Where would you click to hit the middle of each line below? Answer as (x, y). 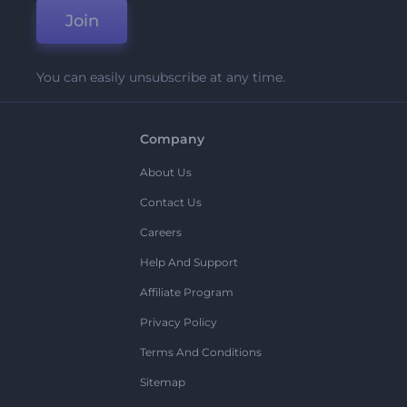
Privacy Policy (178, 323)
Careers (160, 233)
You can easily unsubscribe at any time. (161, 78)
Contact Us (170, 203)
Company (172, 139)
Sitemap (162, 382)
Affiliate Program (186, 293)
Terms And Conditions (200, 352)
